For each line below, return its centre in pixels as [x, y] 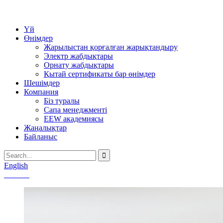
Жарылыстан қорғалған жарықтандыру [111, 47]
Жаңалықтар [45, 128]
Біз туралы [62, 101]
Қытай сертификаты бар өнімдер [100, 74]
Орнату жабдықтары [79, 65]
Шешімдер [42, 83]
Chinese [17, 174]
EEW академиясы [74, 119]
